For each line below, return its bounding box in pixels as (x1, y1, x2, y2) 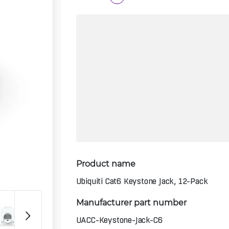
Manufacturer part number (76, 196, 187, 208)
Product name (76, 157, 135, 169)
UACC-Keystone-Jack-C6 (76, 215, 163, 225)
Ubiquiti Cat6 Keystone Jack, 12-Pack (76, 176, 208, 186)
